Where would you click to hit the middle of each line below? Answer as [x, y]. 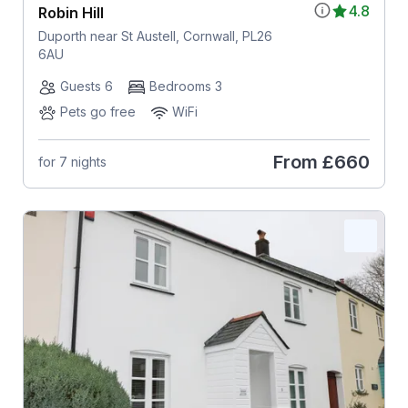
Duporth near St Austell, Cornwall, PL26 [155, 36]
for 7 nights [72, 162]
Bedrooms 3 [185, 86]
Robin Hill [71, 12]
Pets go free [97, 111]
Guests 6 [86, 86]
